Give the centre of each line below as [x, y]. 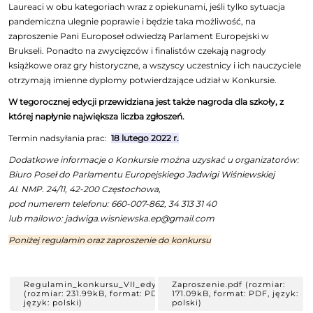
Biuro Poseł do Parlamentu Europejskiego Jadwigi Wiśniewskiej [143, 174]
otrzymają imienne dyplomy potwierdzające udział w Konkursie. [143, 80]
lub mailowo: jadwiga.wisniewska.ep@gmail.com [112, 218]
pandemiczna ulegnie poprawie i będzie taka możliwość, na [132, 21]
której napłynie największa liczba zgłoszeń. [97, 116]
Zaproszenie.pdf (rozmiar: [228, 284]
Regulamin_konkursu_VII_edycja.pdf [105, 284]
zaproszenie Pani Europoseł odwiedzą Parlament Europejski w [139, 36]
